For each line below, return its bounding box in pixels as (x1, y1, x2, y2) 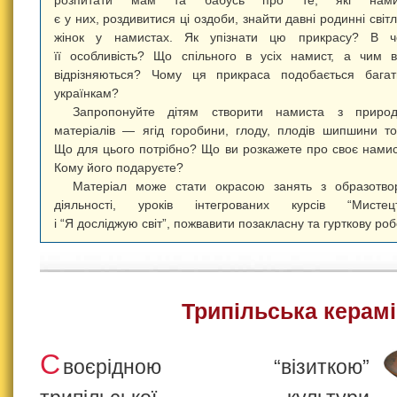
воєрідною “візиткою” (63, 354, 370, 378)
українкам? (54, 86, 119, 101)
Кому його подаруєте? (54, 160, 183, 175)
